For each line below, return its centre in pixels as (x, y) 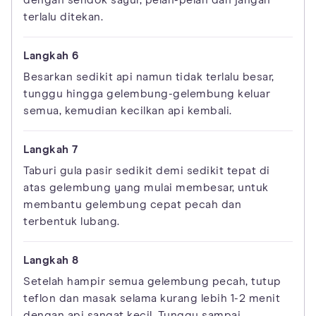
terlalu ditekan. (63, 17)
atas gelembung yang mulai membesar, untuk (146, 188)
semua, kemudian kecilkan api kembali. (128, 111)
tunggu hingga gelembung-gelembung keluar (147, 94)
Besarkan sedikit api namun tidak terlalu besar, (149, 77)
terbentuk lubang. (72, 222)
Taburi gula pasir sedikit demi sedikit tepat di (147, 171)
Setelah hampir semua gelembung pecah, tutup (152, 282)
